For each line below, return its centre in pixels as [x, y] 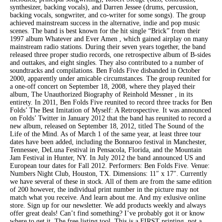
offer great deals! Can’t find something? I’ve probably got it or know [107, 213]
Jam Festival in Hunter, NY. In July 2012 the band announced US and [108, 158]
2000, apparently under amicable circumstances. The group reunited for [110, 78]
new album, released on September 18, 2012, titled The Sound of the [107, 126]
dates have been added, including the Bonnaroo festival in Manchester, [108, 142]
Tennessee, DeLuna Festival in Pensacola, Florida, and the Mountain [106, 150]
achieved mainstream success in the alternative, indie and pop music [105, 23]
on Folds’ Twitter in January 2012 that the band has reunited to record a [111, 118]
